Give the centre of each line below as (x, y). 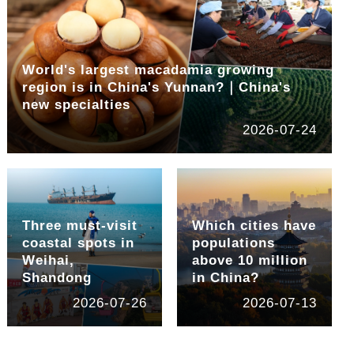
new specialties (77, 105)
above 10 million (249, 261)
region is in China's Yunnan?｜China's (157, 88)
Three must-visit (80, 226)
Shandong (57, 278)
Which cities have (254, 226)
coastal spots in (79, 243)
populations (233, 243)
